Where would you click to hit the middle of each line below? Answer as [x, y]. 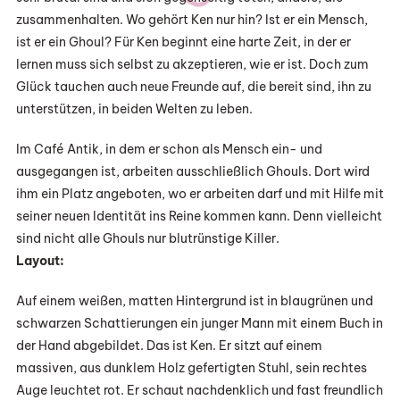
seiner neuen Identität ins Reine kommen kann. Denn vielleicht [199, 217]
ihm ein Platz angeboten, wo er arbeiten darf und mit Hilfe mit [200, 194]
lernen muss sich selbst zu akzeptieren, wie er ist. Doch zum [192, 65]
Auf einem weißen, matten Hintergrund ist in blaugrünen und [194, 301]
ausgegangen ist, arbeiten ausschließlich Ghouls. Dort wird [192, 172]
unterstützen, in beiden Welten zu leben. [134, 109]
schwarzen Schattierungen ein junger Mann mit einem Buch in [199, 324]
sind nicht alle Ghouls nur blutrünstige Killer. [147, 239]
